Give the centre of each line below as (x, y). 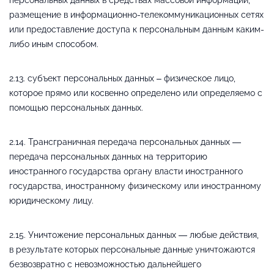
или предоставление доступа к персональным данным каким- (137, 29)
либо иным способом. (54, 44)
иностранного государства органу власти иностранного (126, 171)
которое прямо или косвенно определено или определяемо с (136, 93)
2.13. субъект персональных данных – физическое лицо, (122, 78)
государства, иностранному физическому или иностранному (135, 186)
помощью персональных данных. (76, 107)
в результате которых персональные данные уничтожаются (132, 249)
